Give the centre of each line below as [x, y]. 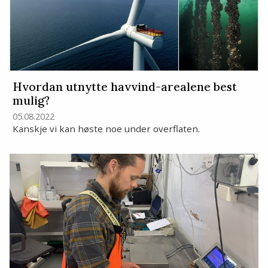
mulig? [31, 101]
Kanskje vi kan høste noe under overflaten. [106, 128]
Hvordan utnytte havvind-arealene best [124, 87]
